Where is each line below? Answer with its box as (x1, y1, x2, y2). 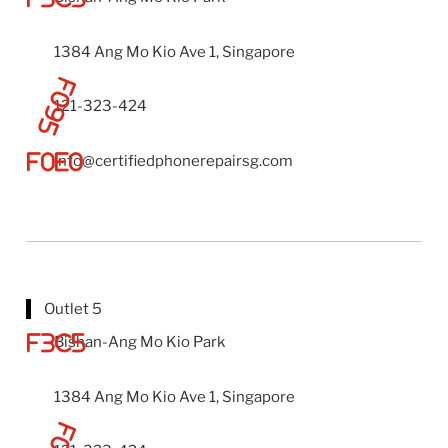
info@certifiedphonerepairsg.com (54, 151, 294, 170)
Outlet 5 (44, 300, 103, 319)
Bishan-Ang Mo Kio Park (54, 333, 226, 352)
